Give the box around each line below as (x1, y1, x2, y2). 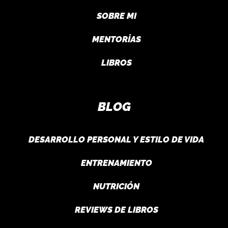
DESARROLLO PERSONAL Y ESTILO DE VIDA (28, 134, 204, 145)
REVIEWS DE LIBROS (74, 205, 158, 215)
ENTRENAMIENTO (80, 158, 152, 168)
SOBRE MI (96, 11, 136, 21)
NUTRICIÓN (93, 181, 139, 191)
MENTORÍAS (92, 34, 141, 44)
